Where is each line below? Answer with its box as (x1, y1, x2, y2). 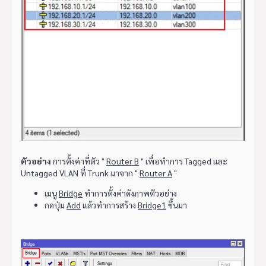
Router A (140, 167, 172, 179)
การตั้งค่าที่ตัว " (51, 156, 106, 167)
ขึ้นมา (166, 199, 187, 211)
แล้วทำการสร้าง (81, 199, 138, 211)
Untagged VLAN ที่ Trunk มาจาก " (21, 167, 140, 179)
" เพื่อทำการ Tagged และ (139, 156, 227, 167)
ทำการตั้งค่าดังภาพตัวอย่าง (83, 188, 177, 199)
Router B (106, 156, 139, 167)
